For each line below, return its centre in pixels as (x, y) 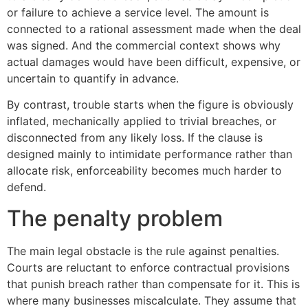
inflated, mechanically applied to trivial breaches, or (142, 121)
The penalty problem (115, 218)
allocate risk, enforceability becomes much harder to (144, 171)
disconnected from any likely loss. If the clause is (135, 138)
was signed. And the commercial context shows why (144, 45)
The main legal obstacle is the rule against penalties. (143, 251)
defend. (26, 187)
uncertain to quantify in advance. (93, 78)
